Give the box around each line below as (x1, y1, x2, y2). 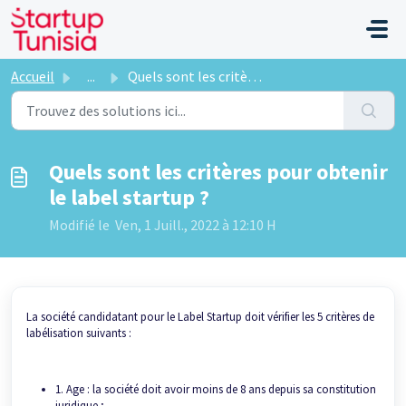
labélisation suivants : (26, 325, 131, 341)
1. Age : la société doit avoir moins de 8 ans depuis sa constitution (55, 382, 376, 397)
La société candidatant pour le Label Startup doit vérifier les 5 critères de (26, 309, 374, 324)
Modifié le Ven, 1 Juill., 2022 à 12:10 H (49, 216, 276, 234)
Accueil (11, 67, 54, 85)
